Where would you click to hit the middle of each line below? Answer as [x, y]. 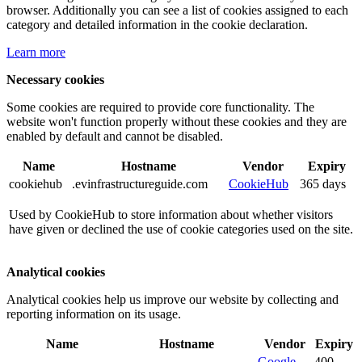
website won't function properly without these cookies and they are [177, 122]
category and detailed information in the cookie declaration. [157, 25]
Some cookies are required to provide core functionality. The [160, 107]
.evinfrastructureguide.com [140, 184]
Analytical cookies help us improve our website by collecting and [173, 300]
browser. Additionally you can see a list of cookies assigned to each [177, 11]
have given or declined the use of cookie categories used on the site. [181, 229]
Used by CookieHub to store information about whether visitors [171, 215]
